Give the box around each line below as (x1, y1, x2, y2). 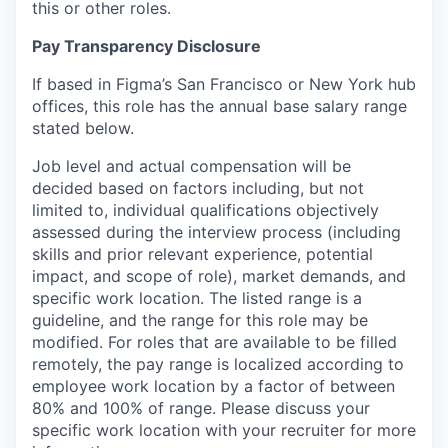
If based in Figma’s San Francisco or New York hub (32, 74, 416, 95)
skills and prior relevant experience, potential (32, 244, 373, 265)
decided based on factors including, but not (32, 178, 364, 199)
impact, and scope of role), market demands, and (32, 266, 406, 287)
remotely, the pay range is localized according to (32, 354, 404, 375)
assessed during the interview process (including (32, 222, 401, 243)
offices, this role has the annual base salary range (32, 96, 407, 117)
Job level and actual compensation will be (32, 156, 351, 177)
